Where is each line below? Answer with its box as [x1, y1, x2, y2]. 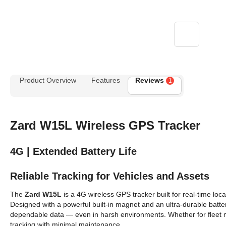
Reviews [135, 76, 166, 84]
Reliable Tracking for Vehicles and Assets [10, 171, 209, 182]
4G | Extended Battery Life [10, 146, 137, 157]
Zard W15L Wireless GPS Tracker [10, 119, 200, 132]
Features [91, 76, 120, 84]
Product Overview [20, 76, 76, 84]
